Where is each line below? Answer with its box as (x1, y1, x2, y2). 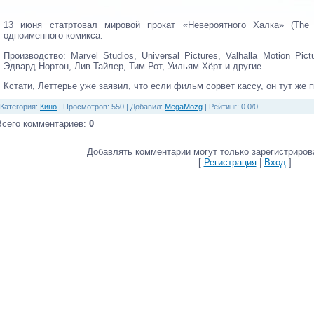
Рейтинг (209, 102, 237, 111)
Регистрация (203, 157, 257, 168)
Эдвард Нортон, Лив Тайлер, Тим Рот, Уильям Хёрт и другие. (4, 60, 264, 71)
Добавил (130, 102, 161, 111)
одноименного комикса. (4, 30, 103, 41)
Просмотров (63, 102, 107, 111)
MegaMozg (165, 102, 203, 111)
